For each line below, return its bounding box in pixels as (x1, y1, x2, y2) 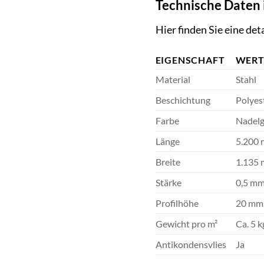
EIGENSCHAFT (155, 54, 225, 66)
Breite (155, 156, 180, 168)
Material (155, 74, 190, 85)
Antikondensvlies (155, 239, 226, 250)
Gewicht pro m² (155, 218, 217, 230)
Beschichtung (155, 94, 210, 106)
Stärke (155, 177, 181, 189)
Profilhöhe (155, 197, 199, 209)
